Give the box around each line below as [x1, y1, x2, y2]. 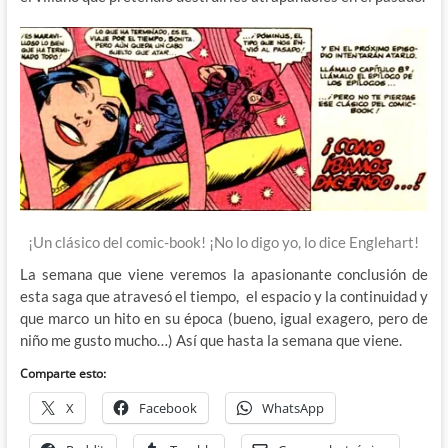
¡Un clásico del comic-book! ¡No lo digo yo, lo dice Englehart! [28, 233, 420, 252]
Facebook [138, 399, 197, 418]
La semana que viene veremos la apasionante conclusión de [19, 265, 429, 284]
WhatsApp [261, 399, 324, 418]
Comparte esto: [19, 365, 106, 383]
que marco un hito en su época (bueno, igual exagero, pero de [19, 309, 429, 328]
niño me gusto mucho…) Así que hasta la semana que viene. [19, 331, 402, 350]
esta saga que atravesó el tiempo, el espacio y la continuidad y [19, 287, 429, 306]
